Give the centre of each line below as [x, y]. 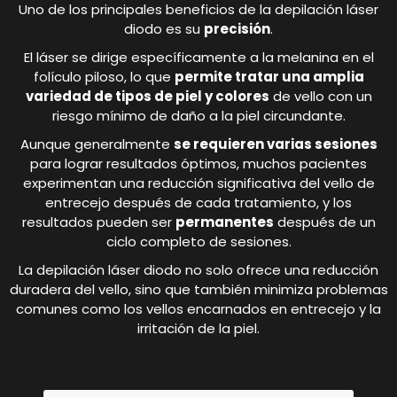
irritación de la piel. [198, 329]
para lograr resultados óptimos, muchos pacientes [198, 164]
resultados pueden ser [98, 222]
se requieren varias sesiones [275, 144]
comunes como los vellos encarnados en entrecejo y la [198, 309]
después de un [324, 222]
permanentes [224, 222]
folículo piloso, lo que [104, 77]
